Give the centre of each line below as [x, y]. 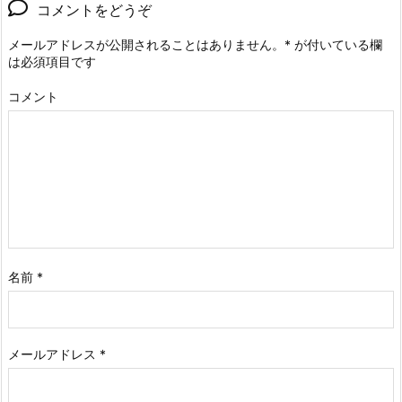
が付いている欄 [336, 45]
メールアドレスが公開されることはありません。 [146, 45]
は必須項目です [52, 62]
